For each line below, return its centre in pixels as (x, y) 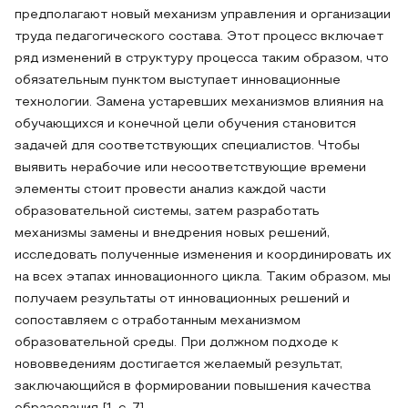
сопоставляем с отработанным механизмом (158, 321)
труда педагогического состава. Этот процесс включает (199, 37)
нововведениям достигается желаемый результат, (178, 365)
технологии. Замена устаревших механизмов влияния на (199, 102)
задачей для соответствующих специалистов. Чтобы (187, 146)
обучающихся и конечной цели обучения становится (185, 124)
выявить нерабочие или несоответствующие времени (190, 168)
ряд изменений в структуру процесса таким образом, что (202, 59)
